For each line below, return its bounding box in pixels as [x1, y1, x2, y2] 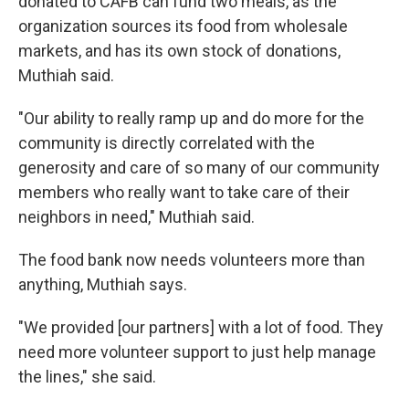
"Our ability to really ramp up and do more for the [18, 109, 364, 128]
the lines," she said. [18, 367, 156, 386]
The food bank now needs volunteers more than [18, 250, 365, 269]
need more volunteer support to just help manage [18, 342, 376, 362]
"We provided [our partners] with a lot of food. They [18, 318, 383, 337]
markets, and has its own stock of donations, [18, 41, 341, 60]
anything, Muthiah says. [18, 275, 187, 294]
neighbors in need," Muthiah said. [18, 207, 255, 226]
